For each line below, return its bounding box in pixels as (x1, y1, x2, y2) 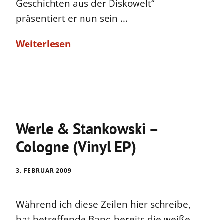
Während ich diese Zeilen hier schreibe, (16, 197, 191, 211)
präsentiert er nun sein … (16, 12, 128, 25)
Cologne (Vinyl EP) (16, 136, 136, 157)
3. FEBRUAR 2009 (16, 166, 72, 175)
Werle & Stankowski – (16, 118, 158, 138)
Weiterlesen (16, 37, 71, 51)
